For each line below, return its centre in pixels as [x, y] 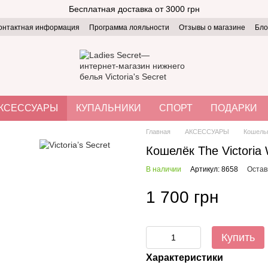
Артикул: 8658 [214, 169]
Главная [158, 132]
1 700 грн [182, 197]
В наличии [164, 169]
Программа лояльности [129, 28]
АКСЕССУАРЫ [207, 132]
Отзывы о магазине [212, 28]
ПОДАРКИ [234, 108]
